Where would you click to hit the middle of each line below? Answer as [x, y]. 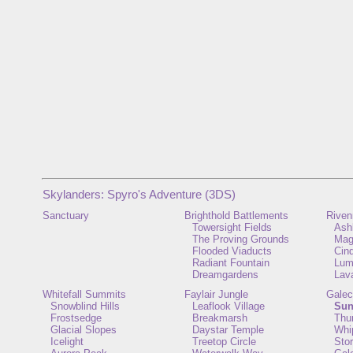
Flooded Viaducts [232, 251]
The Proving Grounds [241, 239]
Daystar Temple [228, 330]
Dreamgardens [225, 275]
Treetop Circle [224, 342]
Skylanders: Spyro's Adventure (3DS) [139, 194]
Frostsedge [76, 318]
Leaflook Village [229, 306]
